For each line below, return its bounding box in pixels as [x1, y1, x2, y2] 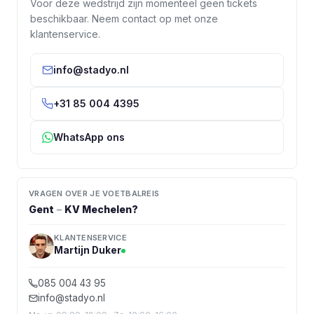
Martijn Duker [54, 245, 121, 256]
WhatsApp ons [53, 131, 125, 143]
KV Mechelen [64, 203, 132, 215]
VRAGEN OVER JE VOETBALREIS [29, 189, 160, 198]
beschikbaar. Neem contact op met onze [30, 13, 218, 25]
